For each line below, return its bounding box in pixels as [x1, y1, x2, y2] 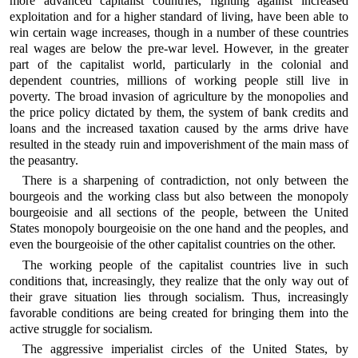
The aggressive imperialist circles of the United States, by [22, 341, 348, 356]
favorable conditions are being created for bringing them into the [10, 305, 348, 320]
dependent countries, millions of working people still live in [10, 73, 348, 87]
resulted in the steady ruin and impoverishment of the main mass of [10, 137, 348, 151]
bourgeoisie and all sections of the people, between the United [10, 205, 348, 220]
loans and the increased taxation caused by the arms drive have [10, 121, 348, 135]
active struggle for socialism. [10, 321, 153, 336]
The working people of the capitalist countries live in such [22, 257, 348, 272]
